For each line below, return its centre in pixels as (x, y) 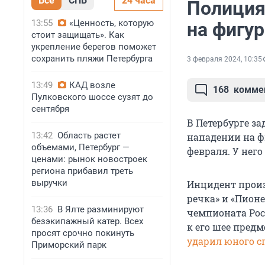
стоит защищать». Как (78, 35)
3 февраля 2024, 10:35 (224, 59)
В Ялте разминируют (101, 209)
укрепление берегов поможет (94, 47)
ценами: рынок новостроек (89, 159)
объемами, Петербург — (80, 147)
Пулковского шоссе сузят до (92, 97)
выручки (49, 183)
